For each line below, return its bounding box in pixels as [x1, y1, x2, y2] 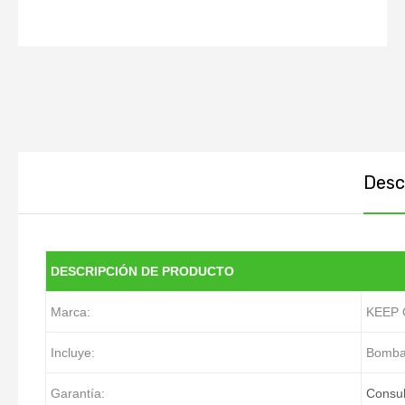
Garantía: [51, 386, 105, 400]
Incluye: [51, 345, 95, 360]
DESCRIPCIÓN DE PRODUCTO [51, 264, 234, 278]
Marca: [51, 305, 90, 319]
